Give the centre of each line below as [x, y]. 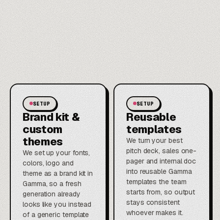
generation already [52, 194]
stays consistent [153, 202]
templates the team [156, 181]
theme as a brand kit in [58, 173]
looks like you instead [57, 204]
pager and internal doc [161, 161]
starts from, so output [161, 192]
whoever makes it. [155, 212]
